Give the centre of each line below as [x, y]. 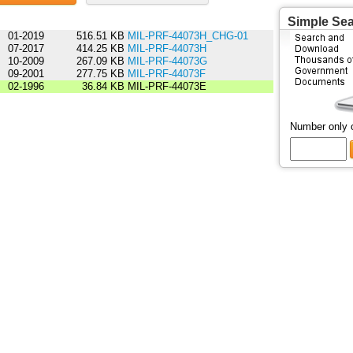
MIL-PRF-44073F [166, 74]
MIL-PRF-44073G [167, 61]
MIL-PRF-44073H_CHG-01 [188, 36]
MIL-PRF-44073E [165, 87]
